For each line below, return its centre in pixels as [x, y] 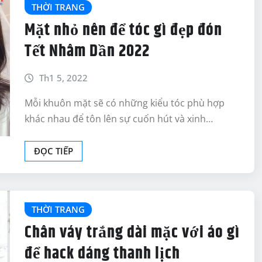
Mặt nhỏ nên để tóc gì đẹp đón [123, 31]
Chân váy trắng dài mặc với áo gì [132, 233]
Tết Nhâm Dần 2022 [87, 52]
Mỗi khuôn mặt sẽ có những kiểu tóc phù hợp [125, 103]
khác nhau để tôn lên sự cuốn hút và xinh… [119, 118]
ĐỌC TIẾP [54, 151]
